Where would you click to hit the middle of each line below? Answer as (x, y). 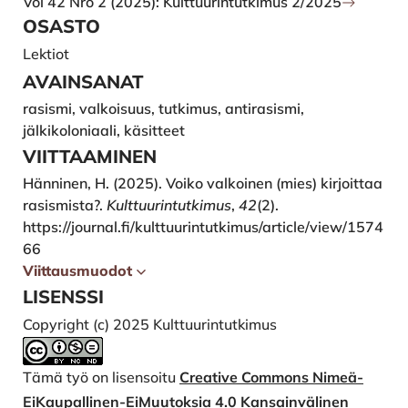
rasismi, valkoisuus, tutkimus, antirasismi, (163, 109)
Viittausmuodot (77, 271)
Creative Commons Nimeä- (271, 377)
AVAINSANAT (83, 82)
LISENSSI (63, 297)
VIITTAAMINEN (90, 157)
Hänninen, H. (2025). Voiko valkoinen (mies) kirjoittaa (203, 184)
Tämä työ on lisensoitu (101, 377)
